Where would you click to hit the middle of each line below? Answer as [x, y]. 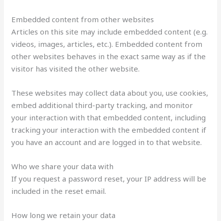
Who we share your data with [63, 166]
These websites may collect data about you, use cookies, [110, 92]
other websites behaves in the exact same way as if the [109, 56]
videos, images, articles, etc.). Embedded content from [107, 44]
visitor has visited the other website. [76, 68]
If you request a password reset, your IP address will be [109, 178]
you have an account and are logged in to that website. [107, 142]
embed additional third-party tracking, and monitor [102, 105]
